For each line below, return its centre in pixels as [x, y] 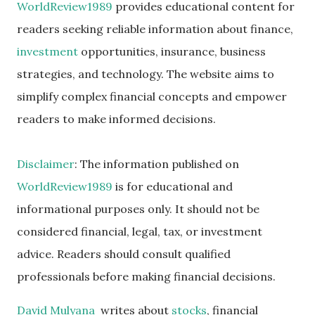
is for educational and [173, 187]
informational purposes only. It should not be [138, 209]
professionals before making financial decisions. [146, 277]
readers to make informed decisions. [116, 119]
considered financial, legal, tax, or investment [140, 232]
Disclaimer [46, 164]
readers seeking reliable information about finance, [155, 29]
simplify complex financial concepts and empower [152, 97]
